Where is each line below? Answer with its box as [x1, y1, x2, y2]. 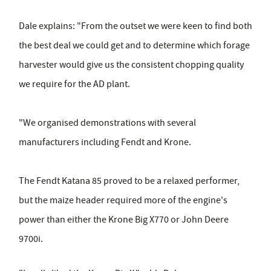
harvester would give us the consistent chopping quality [19, 59, 244, 71]
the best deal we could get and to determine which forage [19, 39, 250, 52]
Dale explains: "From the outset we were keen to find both [19, 20, 252, 33]
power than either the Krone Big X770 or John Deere [19, 214, 229, 226]
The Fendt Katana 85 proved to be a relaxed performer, [19, 175, 240, 188]
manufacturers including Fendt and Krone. [19, 136, 191, 149]
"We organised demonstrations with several [19, 117, 196, 129]
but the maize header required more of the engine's [19, 194, 227, 207]
